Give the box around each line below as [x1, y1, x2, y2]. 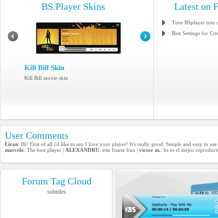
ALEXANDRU [65, 147, 99, 153]
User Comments [5, 130, 69, 141]
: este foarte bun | [99, 147, 139, 153]
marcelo [5, 147, 24, 153]
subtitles [47, 188, 66, 195]
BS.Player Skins [41, 1, 105, 12]
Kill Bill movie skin [24, 75, 68, 81]
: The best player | [24, 147, 65, 153]
